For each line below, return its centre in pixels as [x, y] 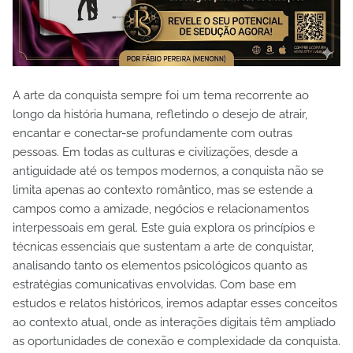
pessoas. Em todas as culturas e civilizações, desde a [155, 152]
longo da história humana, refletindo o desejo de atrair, [160, 114]
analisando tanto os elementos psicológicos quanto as [160, 265]
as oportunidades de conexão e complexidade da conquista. [176, 341]
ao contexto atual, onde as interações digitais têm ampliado [174, 322]
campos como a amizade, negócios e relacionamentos [161, 208]
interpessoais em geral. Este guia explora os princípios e [164, 227]
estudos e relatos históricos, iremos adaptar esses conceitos [175, 303]
